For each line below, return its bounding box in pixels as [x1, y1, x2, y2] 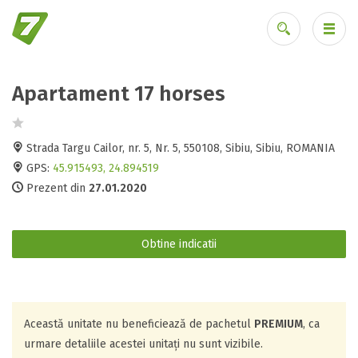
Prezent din [23, 181, 89, 195]
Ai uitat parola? [246, 92, 324, 106]
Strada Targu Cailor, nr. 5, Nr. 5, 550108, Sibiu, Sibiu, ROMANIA [23, 141, 335, 155]
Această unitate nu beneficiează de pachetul [24, 317, 254, 331]
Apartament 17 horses [12, 82, 225, 106]
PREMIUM [254, 317, 303, 331]
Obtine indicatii [141, 237, 217, 251]
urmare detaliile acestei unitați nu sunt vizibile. [24, 337, 263, 351]
